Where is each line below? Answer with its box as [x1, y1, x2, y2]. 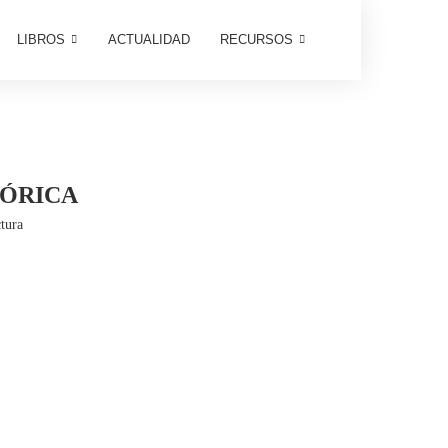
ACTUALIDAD [107, 32, 190, 47]
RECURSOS [219, 32, 293, 47]
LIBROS [16, 32, 65, 47]
